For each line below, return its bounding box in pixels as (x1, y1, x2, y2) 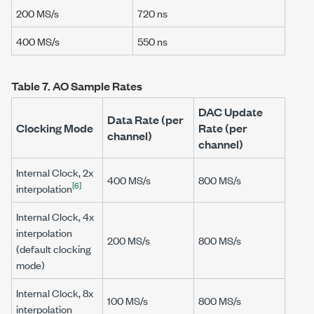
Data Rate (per (107, 111, 184, 128)
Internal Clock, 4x (16, 208, 94, 224)
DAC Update (198, 103, 263, 120)
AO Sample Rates (53, 77, 142, 94)
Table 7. (11, 77, 53, 94)
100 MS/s (107, 292, 148, 308)
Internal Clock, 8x (16, 285, 93, 300)
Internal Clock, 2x (16, 164, 93, 179)
